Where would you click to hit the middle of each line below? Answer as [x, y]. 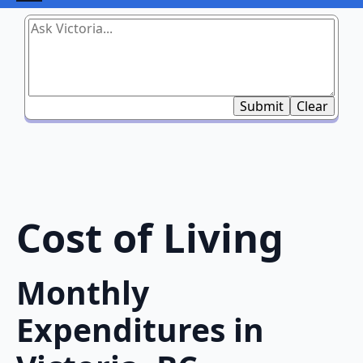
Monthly [83, 292]
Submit [261, 106]
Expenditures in [140, 329]
